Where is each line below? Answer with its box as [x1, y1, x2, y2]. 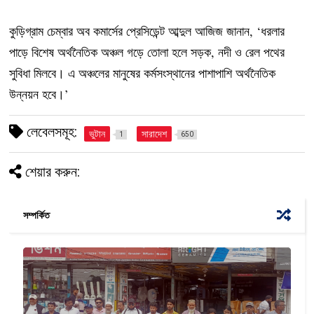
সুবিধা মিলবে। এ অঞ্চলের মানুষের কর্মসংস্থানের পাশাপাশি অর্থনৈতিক [9, 64, 276, 82]
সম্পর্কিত [23, 210, 50, 221]
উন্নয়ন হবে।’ [9, 86, 69, 103]
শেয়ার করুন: [25, 163, 81, 181]
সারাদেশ [142, 128, 168, 140]
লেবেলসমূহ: [23, 123, 78, 141]
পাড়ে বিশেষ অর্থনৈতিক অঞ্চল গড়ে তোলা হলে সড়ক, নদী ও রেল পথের [9, 43, 285, 61]
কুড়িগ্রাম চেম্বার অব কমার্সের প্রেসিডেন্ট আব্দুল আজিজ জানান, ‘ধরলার [9, 22, 285, 40]
